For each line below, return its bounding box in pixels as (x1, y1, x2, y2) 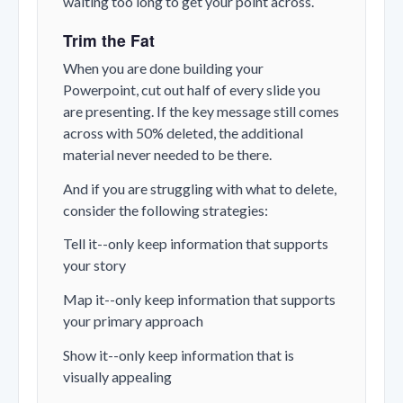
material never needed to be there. (63, 146, 272, 164)
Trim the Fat (63, 29, 155, 52)
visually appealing (63, 367, 172, 385)
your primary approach (63, 312, 203, 330)
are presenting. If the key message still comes (63, 103, 339, 121)
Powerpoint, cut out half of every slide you (63, 81, 320, 99)
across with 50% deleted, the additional (63, 124, 303, 142)
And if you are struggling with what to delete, (63, 179, 336, 197)
